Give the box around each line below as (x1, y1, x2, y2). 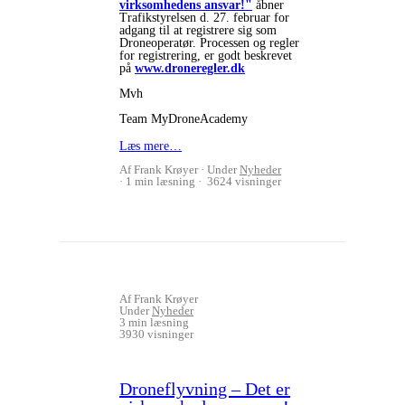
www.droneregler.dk (135, 61, 245, 75)
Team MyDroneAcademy (119, 112, 248, 126)
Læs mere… (119, 139, 182, 153)
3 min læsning (119, 316, 189, 329)
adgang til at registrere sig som (119, 24, 277, 37)
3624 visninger (204, 174, 281, 188)
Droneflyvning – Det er (119, 379, 290, 399)
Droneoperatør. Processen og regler (119, 36, 299, 50)
